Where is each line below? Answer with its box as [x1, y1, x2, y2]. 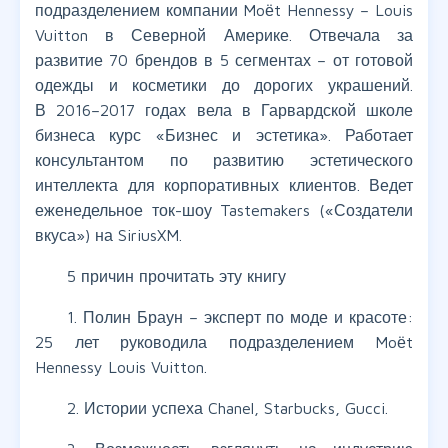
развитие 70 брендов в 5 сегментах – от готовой [35, 51, 413, 70]
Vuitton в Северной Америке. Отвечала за [35, 26, 413, 45]
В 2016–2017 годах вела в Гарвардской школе [35, 101, 413, 120]
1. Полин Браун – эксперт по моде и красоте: [67, 308, 413, 327]
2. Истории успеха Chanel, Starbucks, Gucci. [67, 399, 388, 418]
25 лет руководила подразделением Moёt [35, 333, 413, 352]
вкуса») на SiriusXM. [35, 226, 182, 245]
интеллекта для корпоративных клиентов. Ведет [35, 176, 413, 195]
